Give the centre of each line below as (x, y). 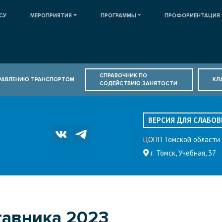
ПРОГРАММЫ (118, 16)
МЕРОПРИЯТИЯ (51, 16)
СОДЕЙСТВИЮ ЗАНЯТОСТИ (139, 83)
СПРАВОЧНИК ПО (124, 76)
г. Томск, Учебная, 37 (182, 153)
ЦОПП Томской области (182, 139)
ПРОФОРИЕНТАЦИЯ (193, 16)
